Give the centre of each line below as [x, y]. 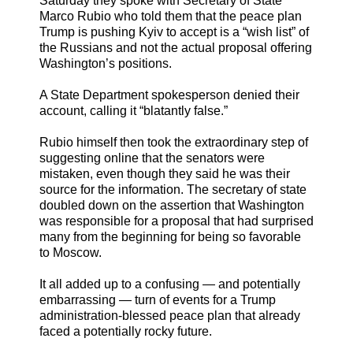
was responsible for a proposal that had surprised [176, 221]
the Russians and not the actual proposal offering [176, 48]
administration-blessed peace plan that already [170, 316]
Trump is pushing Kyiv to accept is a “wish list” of [174, 32]
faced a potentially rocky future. [126, 332]
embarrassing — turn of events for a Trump [158, 300]
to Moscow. [71, 253]
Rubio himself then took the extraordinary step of [174, 143]
